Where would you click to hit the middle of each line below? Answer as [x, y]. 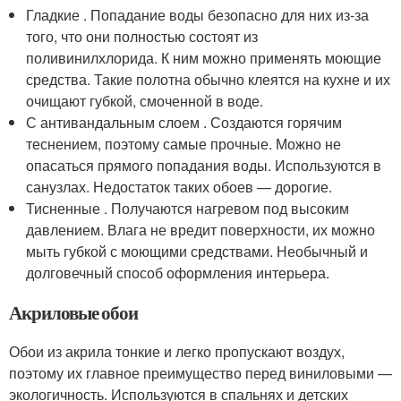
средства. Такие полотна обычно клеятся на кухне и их [209, 79]
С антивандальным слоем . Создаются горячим [184, 122]
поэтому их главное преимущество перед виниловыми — [200, 372]
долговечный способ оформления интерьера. [178, 272]
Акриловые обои [74, 312]
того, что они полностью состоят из [142, 36]
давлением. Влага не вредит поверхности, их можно [201, 229]
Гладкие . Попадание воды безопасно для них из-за [198, 14]
